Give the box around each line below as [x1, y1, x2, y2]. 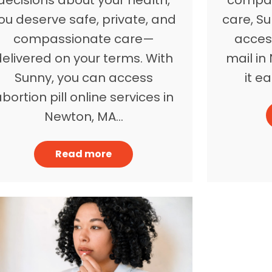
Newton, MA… [44, 107, 123, 125]
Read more [55, 146, 112, 161]
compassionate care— [13, 30, 154, 47]
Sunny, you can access [14, 69, 153, 86]
